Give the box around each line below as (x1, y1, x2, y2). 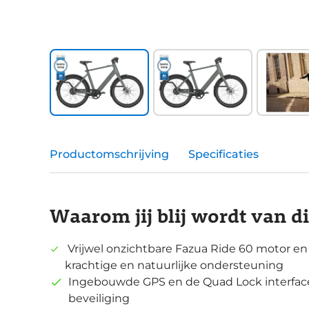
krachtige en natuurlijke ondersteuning (64, 259, 283, 272)
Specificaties (188, 148, 259, 161)
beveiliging (68, 292, 130, 306)
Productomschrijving (50, 148, 169, 161)
